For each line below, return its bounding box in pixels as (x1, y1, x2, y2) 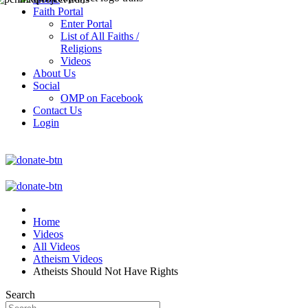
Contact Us (33, 104, 82, 116)
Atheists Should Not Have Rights (33, 265, 178, 277)
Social (33, 80, 60, 91)
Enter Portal (60, 18, 112, 30)
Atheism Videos (33, 253, 102, 265)
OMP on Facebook (60, 92, 143, 104)
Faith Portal (33, 5, 83, 17)
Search (5, 289, 35, 300)
